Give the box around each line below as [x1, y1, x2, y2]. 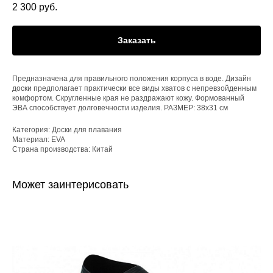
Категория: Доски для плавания [12, 125, 122, 134]
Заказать [117, 35, 156, 45]
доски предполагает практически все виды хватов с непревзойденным [12, 83, 257, 93]
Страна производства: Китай [12, 144, 113, 154]
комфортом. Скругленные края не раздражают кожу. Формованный [12, 93, 244, 102]
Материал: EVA [12, 135, 65, 144]
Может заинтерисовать [12, 178, 129, 191]
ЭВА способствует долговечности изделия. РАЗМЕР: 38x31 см [12, 103, 228, 112]
